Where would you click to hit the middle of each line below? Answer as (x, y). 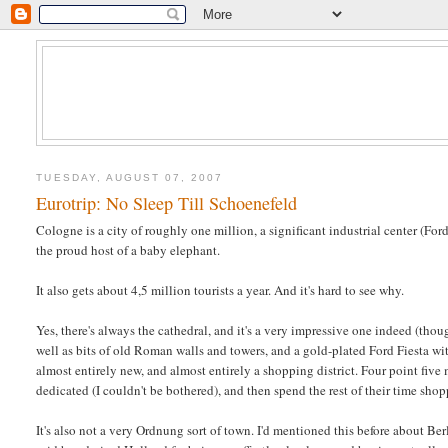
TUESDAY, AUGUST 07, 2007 (130, 177)
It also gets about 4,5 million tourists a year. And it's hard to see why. (220, 290)
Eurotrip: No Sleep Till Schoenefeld (167, 203)
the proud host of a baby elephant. (128, 250)
